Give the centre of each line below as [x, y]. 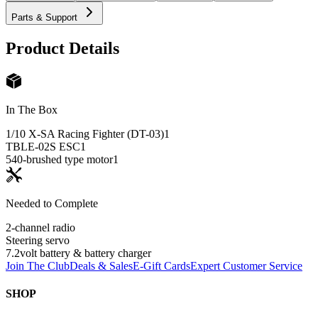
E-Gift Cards [161, 265]
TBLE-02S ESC [43, 146]
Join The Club [38, 265]
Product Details [62, 49]
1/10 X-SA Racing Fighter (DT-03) [85, 133]
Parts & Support [44, 18]
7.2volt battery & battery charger [78, 253]
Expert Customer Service [246, 265]
